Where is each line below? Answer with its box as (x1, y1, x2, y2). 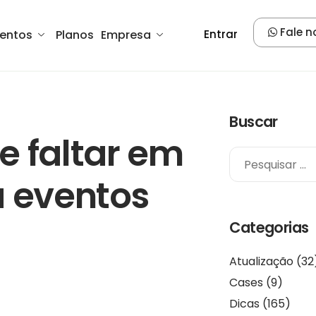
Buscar (229, 111, 278, 132)
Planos (56, 27, 94, 43)
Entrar (204, 27, 238, 42)
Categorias (229, 217, 309, 238)
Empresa (101, 27, 151, 43)
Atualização (229, 253, 294, 269)
